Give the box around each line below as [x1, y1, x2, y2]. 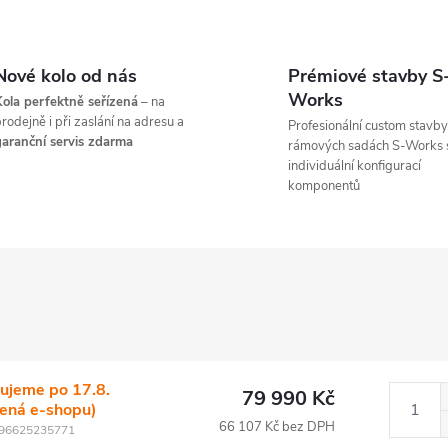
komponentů [288, 177, 360, 195]
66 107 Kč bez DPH [219, 417, 335, 436]
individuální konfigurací [288, 157, 421, 175]
